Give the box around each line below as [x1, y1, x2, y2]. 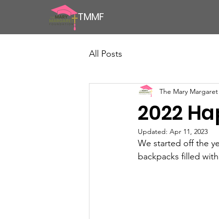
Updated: [138, 127, 170, 136]
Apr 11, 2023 [170, 127, 208, 136]
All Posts [89, 48, 122, 59]
